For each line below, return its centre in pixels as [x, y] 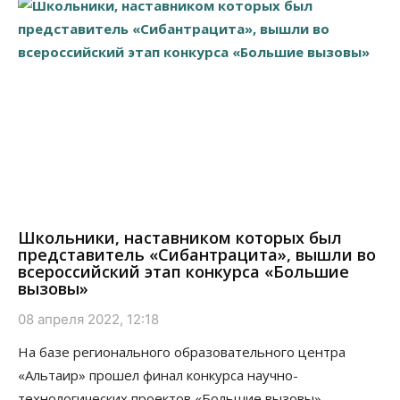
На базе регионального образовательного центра [182, 352]
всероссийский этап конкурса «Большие [183, 272]
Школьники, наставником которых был [180, 238]
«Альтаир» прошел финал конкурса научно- [158, 375]
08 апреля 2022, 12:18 [88, 320]
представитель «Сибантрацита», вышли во [197, 255]
